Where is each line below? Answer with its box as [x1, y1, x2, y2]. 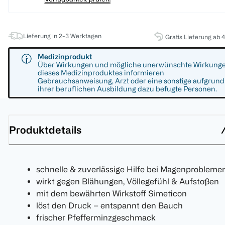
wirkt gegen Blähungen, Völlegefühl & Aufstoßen [36, 177, 219, 186]
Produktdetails [9, 124, 81, 136]
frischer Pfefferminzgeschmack [36, 213, 156, 222]
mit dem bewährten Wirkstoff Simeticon [36, 189, 187, 198]
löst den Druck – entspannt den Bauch [36, 201, 183, 210]
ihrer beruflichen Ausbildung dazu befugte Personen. [38, 85, 217, 93]
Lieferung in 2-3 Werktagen [23, 32, 101, 40]
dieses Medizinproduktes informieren [38, 69, 164, 77]
